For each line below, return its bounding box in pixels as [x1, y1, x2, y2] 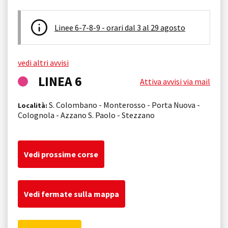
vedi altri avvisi [18, 57, 69, 68]
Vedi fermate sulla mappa [24, 188, 119, 199]
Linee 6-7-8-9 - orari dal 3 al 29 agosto [54, 22, 185, 33]
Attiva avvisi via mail [140, 76, 210, 87]
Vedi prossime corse [24, 149, 98, 159]
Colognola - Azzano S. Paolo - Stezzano [18, 109, 155, 120]
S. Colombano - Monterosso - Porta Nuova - [47, 99, 200, 110]
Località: [18, 100, 47, 110]
